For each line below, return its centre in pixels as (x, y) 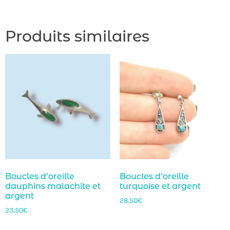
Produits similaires (77, 36)
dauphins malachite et (53, 186)
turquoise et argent (160, 186)
